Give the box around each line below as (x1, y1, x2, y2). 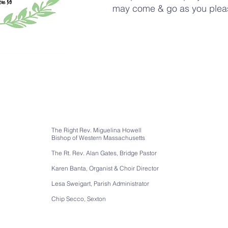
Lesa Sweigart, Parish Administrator (51, 180, 149, 187)
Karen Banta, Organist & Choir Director (51, 164, 159, 172)
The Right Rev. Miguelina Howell (51, 126, 141, 134)
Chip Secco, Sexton (51, 195, 106, 203)
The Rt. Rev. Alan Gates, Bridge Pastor (51, 149, 157, 157)
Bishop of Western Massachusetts (51, 134, 145, 141)
